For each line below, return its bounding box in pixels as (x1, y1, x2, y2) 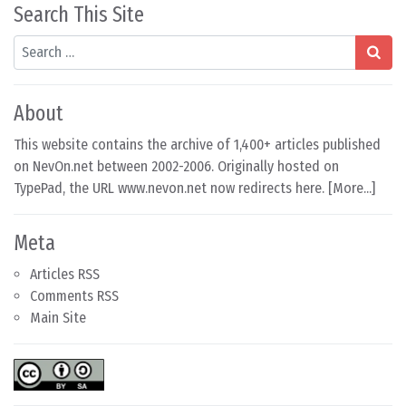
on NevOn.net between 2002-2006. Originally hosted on (14, 157, 339, 175)
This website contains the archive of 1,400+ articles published (14, 135, 381, 153)
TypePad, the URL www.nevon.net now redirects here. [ (14, 179, 333, 197)
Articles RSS (30, 265, 100, 283)
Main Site (30, 308, 86, 326)
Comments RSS (30, 286, 119, 304)
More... (333, 179, 372, 197)
